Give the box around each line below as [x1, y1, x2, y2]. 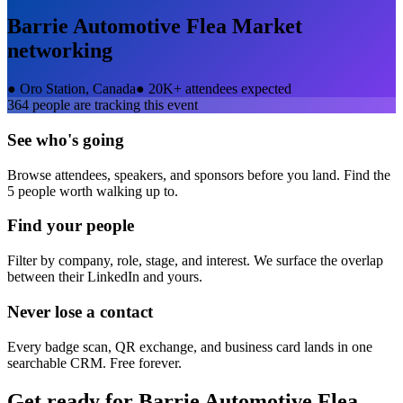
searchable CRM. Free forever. [7, 354, 182, 371]
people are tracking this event [29, 97, 198, 113]
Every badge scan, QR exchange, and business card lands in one [7, 338, 372, 354]
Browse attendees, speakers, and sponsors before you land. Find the [7, 166, 390, 183]
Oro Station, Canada [20, 81, 136, 97]
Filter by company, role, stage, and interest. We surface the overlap [7, 253, 383, 269]
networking [7, 39, 112, 63]
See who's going [7, 130, 124, 150]
